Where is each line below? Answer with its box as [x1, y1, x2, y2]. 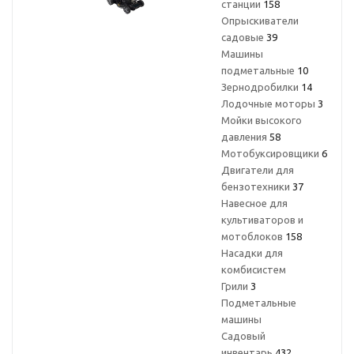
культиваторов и [221, 214, 303, 225]
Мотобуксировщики [221, 148, 322, 159]
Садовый [221, 330, 265, 341]
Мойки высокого [221, 115, 302, 126]
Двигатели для [221, 164, 294, 175]
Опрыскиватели [221, 15, 299, 26]
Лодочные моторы [221, 98, 318, 109]
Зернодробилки [221, 81, 301, 92]
